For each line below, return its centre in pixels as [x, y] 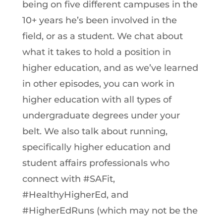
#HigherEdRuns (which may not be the [110, 211]
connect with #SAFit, [68, 179]
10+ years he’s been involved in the [99, 20]
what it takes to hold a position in [96, 52]
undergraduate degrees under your [101, 115]
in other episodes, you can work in [98, 84]
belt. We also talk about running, [95, 131]
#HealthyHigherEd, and [75, 195]
